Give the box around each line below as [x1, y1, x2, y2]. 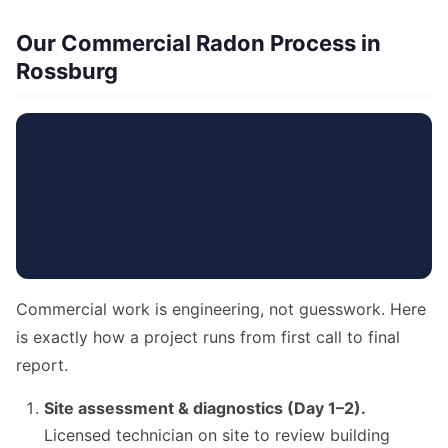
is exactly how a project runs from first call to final [16, 327, 400, 348]
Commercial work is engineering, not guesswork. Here [16, 299, 426, 320]
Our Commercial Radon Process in [16, 29, 381, 56]
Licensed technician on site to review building [44, 425, 390, 446]
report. [16, 355, 68, 376]
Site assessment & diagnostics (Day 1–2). [44, 398, 366, 419]
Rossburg [16, 57, 118, 84]
